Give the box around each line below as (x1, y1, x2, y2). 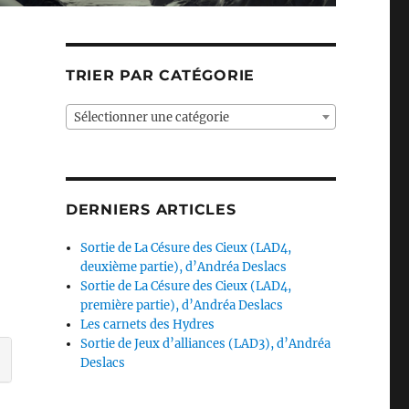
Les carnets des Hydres (80, 316, 215, 332)
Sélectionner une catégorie (73, 109, 229, 125)
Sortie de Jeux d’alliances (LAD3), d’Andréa (80, 335, 331, 351)
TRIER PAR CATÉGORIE (65, 66, 256, 84)
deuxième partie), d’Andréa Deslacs (80, 258, 288, 275)
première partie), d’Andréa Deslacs (80, 297, 284, 313)
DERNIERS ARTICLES (65, 200, 236, 218)
